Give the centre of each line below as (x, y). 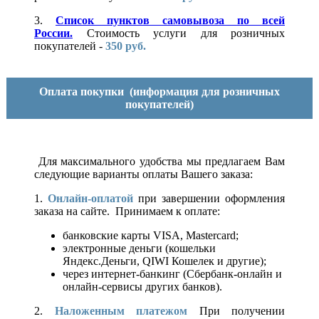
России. (53, 33)
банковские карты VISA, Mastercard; (151, 235)
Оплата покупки (83, 91)
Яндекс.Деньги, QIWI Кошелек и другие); (164, 261)
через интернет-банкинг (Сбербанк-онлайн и (172, 273)
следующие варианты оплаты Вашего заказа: (143, 174)
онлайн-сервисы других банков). (144, 286)
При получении (236, 310)
